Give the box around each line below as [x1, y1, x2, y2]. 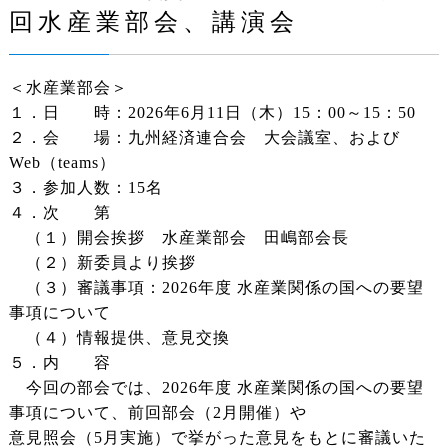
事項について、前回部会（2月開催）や [8, 404, 307, 422]
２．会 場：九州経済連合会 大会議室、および [8, 129, 400, 147]
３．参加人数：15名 [8, 179, 163, 197]
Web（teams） [8, 154, 116, 172]
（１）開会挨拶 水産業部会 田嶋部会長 [8, 229, 349, 247]
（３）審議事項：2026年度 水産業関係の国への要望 [8, 279, 424, 297]
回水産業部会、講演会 [8, 9, 299, 36]
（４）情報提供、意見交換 [8, 329, 230, 347]
